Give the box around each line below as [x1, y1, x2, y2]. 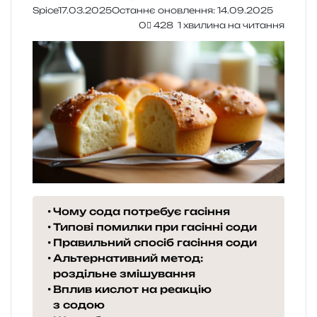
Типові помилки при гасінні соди [52, 221, 257, 234]
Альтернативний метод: [52, 252, 203, 265]
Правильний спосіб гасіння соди [52, 236, 257, 249]
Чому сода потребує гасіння [52, 205, 230, 218]
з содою [52, 299, 105, 311]
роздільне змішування [52, 267, 195, 280]
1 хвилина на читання [175, 20, 284, 30]
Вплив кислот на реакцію [52, 283, 212, 296]
